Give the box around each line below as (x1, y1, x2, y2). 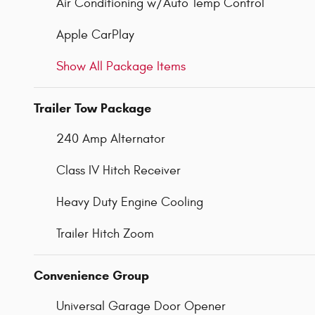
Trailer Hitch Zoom (56, 226, 154, 241)
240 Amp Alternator (56, 131, 165, 146)
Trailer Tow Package (34, 100, 151, 116)
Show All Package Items (56, 58, 186, 74)
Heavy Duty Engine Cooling (56, 194, 203, 210)
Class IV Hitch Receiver (56, 162, 181, 178)
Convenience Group (34, 267, 149, 283)
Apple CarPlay (56, 27, 134, 42)
